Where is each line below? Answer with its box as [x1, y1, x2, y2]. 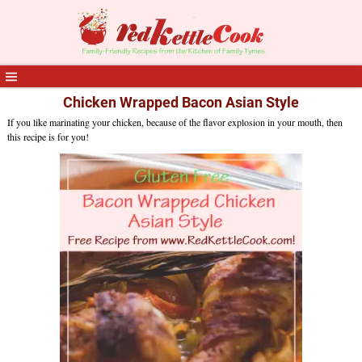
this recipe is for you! [6, 130, 89, 144]
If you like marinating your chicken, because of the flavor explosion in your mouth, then [6, 116, 343, 129]
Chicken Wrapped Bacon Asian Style [63, 94, 299, 112]
